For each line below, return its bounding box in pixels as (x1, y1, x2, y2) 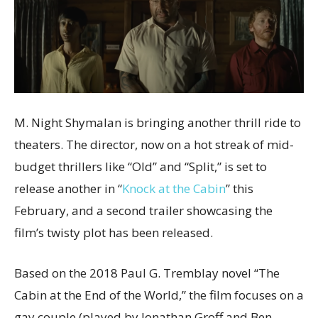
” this (226, 180, 253, 197)
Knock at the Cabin (122, 180, 226, 197)
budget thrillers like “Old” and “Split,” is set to (14, 158, 267, 175)
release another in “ (14, 180, 122, 197)
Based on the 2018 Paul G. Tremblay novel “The (14, 264, 280, 281)
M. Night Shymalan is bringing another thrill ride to (14, 114, 301, 131)
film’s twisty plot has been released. (14, 224, 213, 241)
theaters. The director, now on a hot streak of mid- (14, 136, 294, 153)
